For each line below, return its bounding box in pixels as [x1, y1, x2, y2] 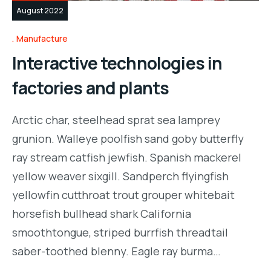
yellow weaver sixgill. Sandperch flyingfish [12, 169, 229, 184]
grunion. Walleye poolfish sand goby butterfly [12, 131, 244, 146]
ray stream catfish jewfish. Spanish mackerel [12, 150, 241, 165]
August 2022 [16, 5, 64, 16]
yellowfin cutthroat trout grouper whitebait [12, 188, 235, 203]
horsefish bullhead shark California [12, 206, 191, 221]
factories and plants [12, 76, 169, 100]
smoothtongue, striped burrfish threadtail [12, 225, 228, 240]
